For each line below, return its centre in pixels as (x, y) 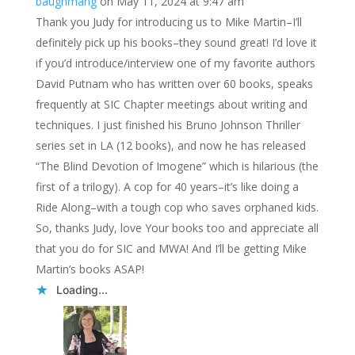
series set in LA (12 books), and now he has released (170, 145)
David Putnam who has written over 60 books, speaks (174, 84)
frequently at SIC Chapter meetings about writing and (171, 104)
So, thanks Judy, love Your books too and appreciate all (177, 228)
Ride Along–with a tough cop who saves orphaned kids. (177, 207)
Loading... (82, 290)
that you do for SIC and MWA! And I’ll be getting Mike (171, 248)
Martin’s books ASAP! (90, 269)
